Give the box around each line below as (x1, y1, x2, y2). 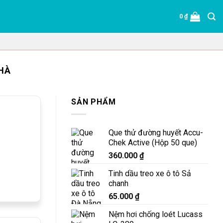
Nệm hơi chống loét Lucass (109, 209, 203, 219)
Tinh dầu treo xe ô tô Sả (109, 168, 191, 178)
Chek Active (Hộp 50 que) (109, 137, 197, 147)
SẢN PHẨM (71, 97, 116, 107)
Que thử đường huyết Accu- (109, 127, 203, 137)
